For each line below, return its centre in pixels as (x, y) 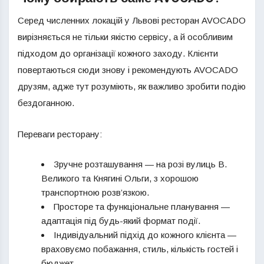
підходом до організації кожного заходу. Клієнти (118, 53)
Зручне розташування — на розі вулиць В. (140, 164)
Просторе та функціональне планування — (142, 207)
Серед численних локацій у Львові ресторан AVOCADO (132, 20)
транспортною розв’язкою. (95, 192)
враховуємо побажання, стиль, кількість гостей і (140, 249)
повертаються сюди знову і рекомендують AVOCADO (128, 70)
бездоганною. (46, 103)
